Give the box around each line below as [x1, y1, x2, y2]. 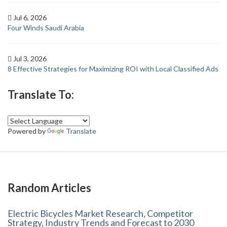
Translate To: [8, 87, 74, 101]
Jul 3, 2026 [12, 54, 48, 63]
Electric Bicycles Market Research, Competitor [8, 207, 193, 219]
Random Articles [8, 180, 91, 195]
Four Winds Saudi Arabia [8, 23, 84, 32]
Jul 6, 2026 [12, 13, 48, 22]
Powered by [8, 126, 47, 135]
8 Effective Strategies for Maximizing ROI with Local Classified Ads [8, 64, 218, 73]
